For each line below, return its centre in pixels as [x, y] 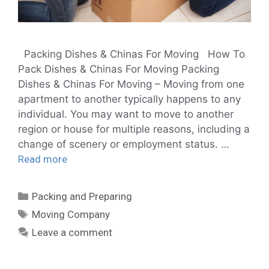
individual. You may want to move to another [126, 114]
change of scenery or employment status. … [124, 144]
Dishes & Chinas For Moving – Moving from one [131, 84]
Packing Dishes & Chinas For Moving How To [131, 54]
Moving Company [71, 214]
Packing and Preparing [82, 196]
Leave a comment [72, 232]
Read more [43, 159]
